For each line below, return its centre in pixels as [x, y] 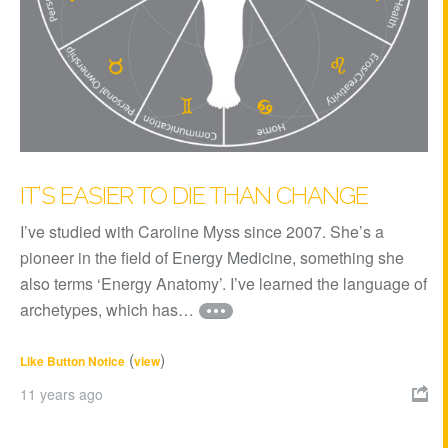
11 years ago [61, 393]
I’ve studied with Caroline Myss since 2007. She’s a [202, 231]
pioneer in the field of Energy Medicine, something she [212, 257]
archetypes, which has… [107, 309]
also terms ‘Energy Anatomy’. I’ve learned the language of [223, 283]
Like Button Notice [72, 360]
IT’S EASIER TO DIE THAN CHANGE [194, 195]
